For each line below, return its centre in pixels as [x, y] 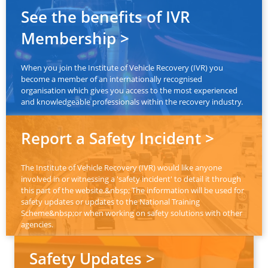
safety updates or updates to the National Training [110, 201]
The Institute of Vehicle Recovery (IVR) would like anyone [121, 167]
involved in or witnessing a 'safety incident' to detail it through [131, 179]
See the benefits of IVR [106, 17]
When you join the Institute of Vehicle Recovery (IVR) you [122, 68]
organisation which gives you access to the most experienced [129, 91]
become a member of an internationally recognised [112, 79]
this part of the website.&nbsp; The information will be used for [133, 190]
